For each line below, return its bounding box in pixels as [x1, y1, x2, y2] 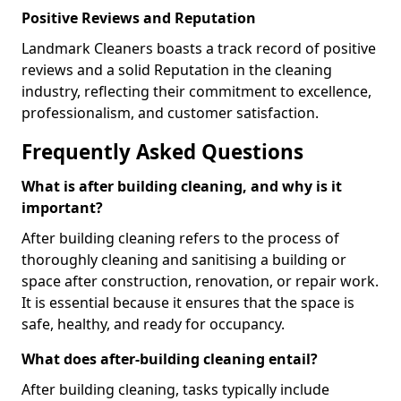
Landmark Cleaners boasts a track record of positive [21, 38, 376, 58]
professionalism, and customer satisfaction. [21, 103, 319, 123]
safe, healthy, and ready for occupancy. [21, 314, 285, 334]
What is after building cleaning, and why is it [21, 176, 342, 196]
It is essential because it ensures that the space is [21, 293, 354, 312]
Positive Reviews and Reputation [21, 8, 256, 28]
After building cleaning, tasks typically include [21, 380, 329, 399]
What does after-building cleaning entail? [21, 349, 318, 369]
